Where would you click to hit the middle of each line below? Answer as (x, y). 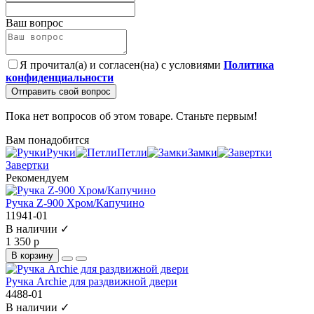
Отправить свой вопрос (61, 92)
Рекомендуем (37, 178)
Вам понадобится (47, 140)
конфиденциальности (60, 78)
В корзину (32, 256)
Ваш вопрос (34, 23)
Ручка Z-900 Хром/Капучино (75, 203)
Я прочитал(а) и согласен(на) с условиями (122, 65)
